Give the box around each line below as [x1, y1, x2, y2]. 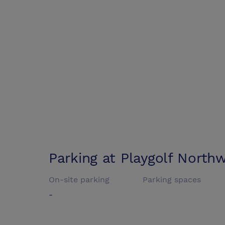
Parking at [49, 150, 121, 167]
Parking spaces [143, 175, 201, 185]
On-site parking [49, 175, 109, 185]
